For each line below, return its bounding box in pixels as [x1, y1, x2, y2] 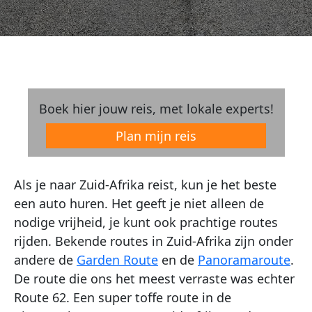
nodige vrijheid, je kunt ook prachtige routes [14, 214, 278, 231]
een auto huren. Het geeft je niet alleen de [14, 195, 264, 212]
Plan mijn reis [116, 127, 196, 144]
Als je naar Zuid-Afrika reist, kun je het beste [14, 176, 276, 193]
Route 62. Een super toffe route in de [14, 289, 231, 306]
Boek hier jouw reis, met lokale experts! [38, 100, 274, 117]
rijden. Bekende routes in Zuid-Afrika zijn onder [14, 233, 293, 249]
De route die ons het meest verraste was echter [14, 270, 295, 287]
